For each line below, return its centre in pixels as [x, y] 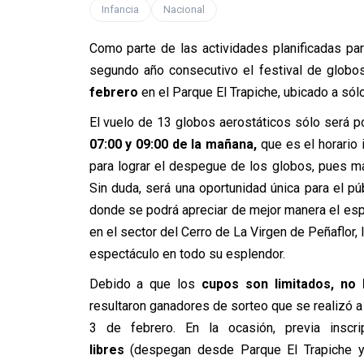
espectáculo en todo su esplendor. [187, 254]
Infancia [120, 9]
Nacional [184, 9]
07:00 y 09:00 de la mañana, [175, 144]
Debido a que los [142, 284]
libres [110, 350]
